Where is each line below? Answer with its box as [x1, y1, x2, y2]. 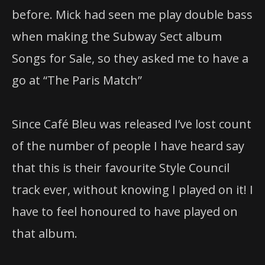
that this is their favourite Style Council [12, 159, 230, 176]
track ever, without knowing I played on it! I [12, 181, 253, 198]
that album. [12, 225, 77, 241]
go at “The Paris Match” [12, 72, 142, 88]
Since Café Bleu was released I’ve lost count [12, 115, 251, 132]
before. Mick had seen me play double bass [12, 6, 253, 22]
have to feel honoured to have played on [12, 203, 238, 219]
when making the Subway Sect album [12, 28, 222, 44]
